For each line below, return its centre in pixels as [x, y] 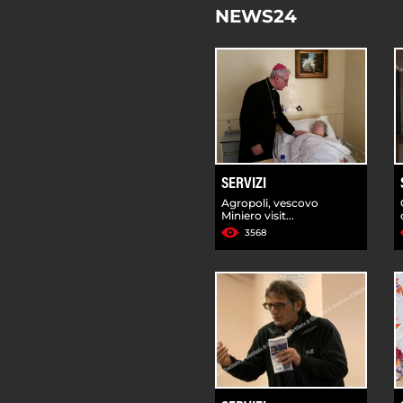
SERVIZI [244, 184]
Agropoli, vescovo [270, 202]
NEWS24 [256, 16]
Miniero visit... [258, 215]
